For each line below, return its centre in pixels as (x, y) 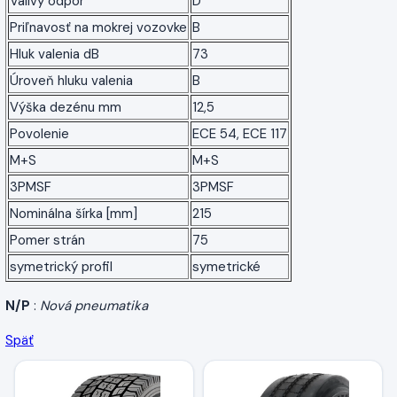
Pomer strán (47, 240)
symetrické (226, 266)
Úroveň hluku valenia (71, 80)
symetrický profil (61, 266)
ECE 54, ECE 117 (240, 133)
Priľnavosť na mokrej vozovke (98, 27)
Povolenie (39, 133)
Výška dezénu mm (66, 107)
